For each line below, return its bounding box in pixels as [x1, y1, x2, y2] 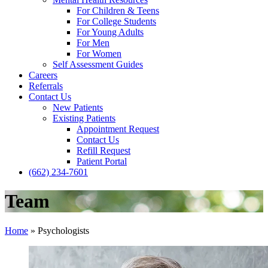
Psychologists [38, 225, 89, 236]
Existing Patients [53, 113, 115, 123]
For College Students [77, 16, 156, 26]
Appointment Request [77, 124, 159, 134]
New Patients [53, 102, 103, 112]
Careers [29, 70, 57, 80]
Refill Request [77, 145, 130, 156]
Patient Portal [77, 156, 127, 166]
